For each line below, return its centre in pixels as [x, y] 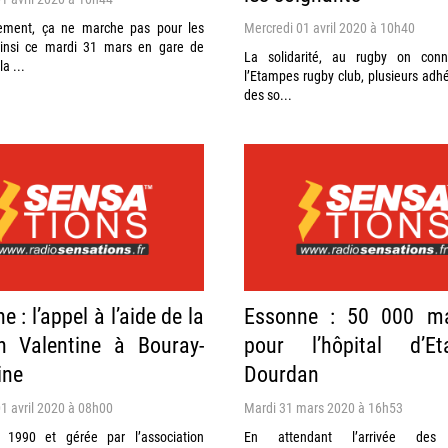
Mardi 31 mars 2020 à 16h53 [323, 408]
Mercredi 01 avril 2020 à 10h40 [329, 27]
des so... [268, 94]
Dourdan [281, 374]
